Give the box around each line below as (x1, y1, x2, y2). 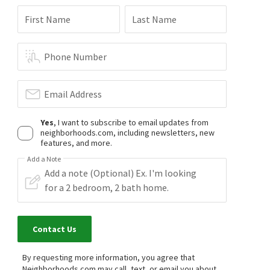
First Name (25, 13, 71, 25)
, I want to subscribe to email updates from (54, 117, 209, 128)
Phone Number (44, 51, 107, 63)
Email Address (44, 88, 102, 100)
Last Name (131, 13, 177, 25)
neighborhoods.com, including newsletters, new (40, 127, 215, 138)
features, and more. (40, 137, 113, 148)
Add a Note (27, 154, 61, 163)
